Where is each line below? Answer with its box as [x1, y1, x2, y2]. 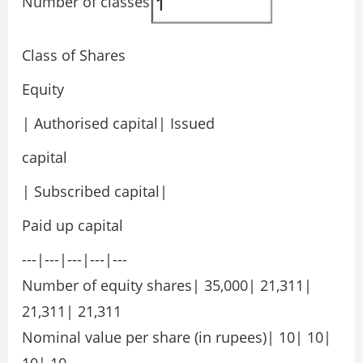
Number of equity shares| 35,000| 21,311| [22, 275, 312, 296]
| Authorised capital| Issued [22, 113, 215, 134]
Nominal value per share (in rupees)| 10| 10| [22, 327, 331, 348]
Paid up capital [22, 216, 123, 236]
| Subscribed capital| [22, 181, 168, 202]
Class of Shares [22, 45, 126, 66]
